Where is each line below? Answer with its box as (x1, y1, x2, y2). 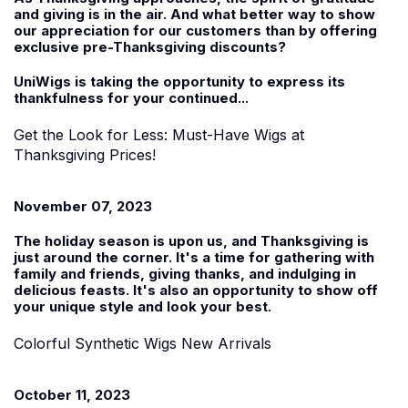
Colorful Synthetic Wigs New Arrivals (14, 333, 271, 352)
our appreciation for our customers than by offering (14, 21, 377, 39)
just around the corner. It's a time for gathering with (14, 248, 374, 266)
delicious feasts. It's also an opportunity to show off (14, 280, 378, 299)
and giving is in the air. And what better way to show (14, 5, 375, 23)
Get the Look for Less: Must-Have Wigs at (14, 125, 304, 144)
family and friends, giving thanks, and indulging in (14, 264, 356, 282)
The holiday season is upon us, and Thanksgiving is (14, 231, 369, 250)
